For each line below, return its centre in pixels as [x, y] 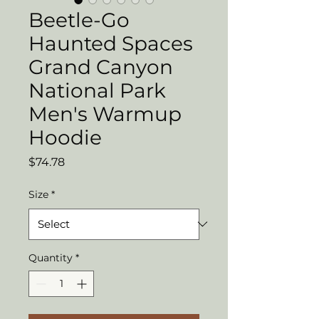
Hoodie [65, 137]
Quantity [51, 257]
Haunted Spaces [111, 43]
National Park [97, 90]
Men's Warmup [105, 114]
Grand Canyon [101, 67]
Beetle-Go [79, 20]
